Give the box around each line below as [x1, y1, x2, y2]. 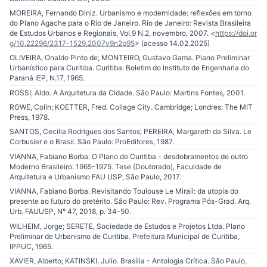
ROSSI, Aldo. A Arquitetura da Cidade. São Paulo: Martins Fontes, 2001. [10, 88, 245, 97]
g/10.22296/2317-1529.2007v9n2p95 [10, 38, 135, 48]
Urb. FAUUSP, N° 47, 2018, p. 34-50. [10, 207, 131, 216]
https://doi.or [215, 28, 257, 38]
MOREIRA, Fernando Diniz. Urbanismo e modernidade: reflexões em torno [10, 8, 252, 17]
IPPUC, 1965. [10, 241, 53, 251]
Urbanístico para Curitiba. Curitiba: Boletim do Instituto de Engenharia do [10, 63, 249, 73]
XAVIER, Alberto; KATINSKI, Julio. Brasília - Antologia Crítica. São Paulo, [10, 256, 247, 265]
